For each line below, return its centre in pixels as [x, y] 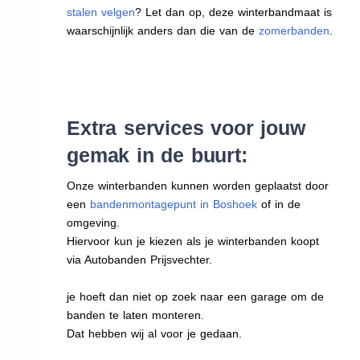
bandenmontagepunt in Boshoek [174, 204]
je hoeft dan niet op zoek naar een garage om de [196, 296]
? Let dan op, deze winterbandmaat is [234, 12]
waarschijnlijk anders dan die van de [163, 30]
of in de [279, 204]
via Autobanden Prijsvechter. [140, 259]
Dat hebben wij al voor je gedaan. [155, 333]
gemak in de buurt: [157, 155]
